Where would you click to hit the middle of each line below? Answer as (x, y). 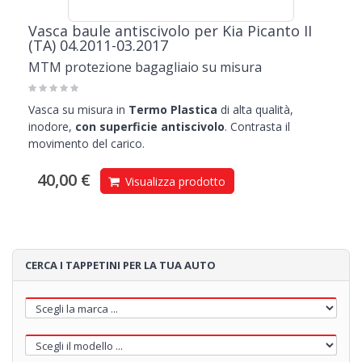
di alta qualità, (255, 110)
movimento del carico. (86, 144)
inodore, (52, 127)
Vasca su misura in (78, 110)
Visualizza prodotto (174, 182)
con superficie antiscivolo (150, 127)
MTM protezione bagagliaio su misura (145, 67)
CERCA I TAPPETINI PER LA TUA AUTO (120, 265)
